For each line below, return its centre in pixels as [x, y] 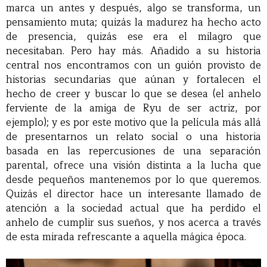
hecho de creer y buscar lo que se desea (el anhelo [133, 94]
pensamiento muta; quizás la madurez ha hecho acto [133, 23]
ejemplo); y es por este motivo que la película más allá [133, 123]
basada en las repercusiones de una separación [133, 151]
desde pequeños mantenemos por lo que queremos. [133, 180]
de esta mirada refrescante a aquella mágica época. [126, 237]
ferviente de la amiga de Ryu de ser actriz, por [133, 108]
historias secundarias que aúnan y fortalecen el [133, 80]
